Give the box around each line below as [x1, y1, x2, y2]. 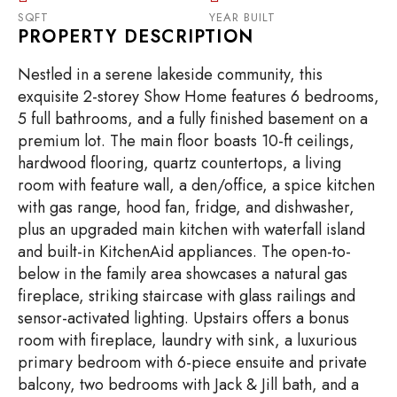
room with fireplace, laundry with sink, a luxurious [18, 329, 357, 352]
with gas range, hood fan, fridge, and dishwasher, [18, 196, 354, 219]
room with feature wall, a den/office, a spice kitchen [18, 174, 375, 197]
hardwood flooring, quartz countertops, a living [18, 152, 341, 175]
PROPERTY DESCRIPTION [18, 24, 253, 50]
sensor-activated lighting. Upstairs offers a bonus [18, 307, 349, 330]
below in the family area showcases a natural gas [18, 262, 347, 285]
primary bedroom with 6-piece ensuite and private [18, 351, 367, 374]
